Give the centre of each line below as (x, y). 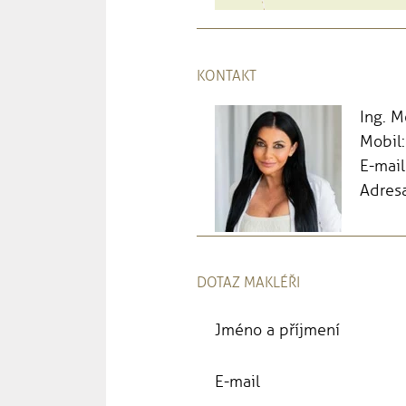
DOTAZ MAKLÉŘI (248, 283)
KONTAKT (227, 75)
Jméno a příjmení (277, 330)
